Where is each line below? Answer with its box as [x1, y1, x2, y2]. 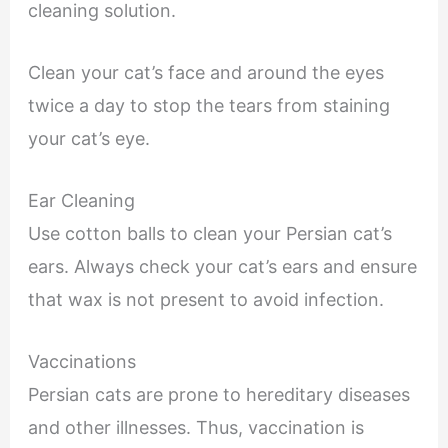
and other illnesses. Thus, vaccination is [27, 416, 364, 438]
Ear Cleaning [27, 189, 140, 211]
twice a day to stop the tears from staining [27, 94, 390, 116]
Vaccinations [27, 350, 141, 372]
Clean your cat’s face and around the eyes [27, 61, 384, 83]
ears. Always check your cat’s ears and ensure [27, 255, 417, 277]
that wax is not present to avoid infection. [27, 288, 389, 310]
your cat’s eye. [27, 127, 155, 149]
